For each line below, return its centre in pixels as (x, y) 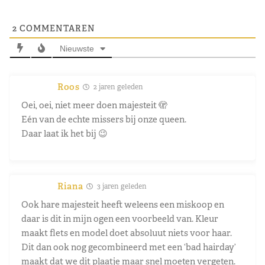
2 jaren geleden (117, 87)
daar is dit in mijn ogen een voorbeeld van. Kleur (120, 219)
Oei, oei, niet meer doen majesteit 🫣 (94, 105)
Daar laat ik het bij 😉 (64, 134)
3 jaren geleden (121, 187)
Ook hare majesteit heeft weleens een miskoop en (123, 205)
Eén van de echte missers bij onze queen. (104, 119)
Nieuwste (77, 49)
